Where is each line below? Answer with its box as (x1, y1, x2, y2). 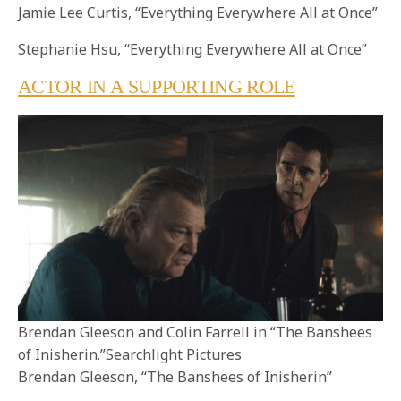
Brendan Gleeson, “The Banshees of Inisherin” (18, 366, 333, 387)
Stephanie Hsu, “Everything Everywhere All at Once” (18, 39, 368, 60)
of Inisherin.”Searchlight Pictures (18, 344, 242, 364)
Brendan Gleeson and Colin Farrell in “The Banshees (18, 321, 372, 342)
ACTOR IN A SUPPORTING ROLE (18, 75, 295, 98)
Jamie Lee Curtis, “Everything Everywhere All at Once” (18, 3, 379, 23)
